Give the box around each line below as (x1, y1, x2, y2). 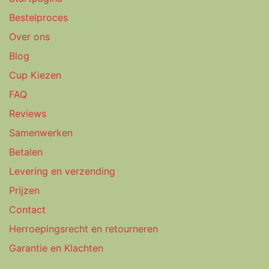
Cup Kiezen (9, 68, 61, 81)
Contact (9, 203, 46, 216)
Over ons (9, 30, 50, 43)
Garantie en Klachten (9, 241, 103, 254)
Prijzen (9, 184, 40, 196)
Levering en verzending (9, 165, 115, 177)
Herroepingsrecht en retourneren (9, 222, 158, 235)
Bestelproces (9, 11, 68, 23)
